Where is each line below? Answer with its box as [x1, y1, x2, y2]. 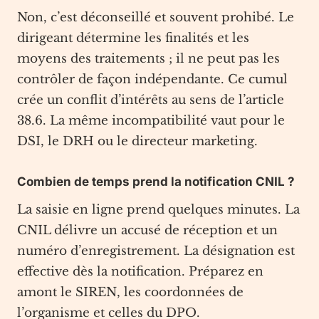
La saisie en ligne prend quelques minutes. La [17, 202, 300, 217]
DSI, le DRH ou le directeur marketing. [17, 134, 258, 149]
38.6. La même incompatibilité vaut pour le [17, 113, 285, 128]
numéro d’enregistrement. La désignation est [17, 244, 295, 258]
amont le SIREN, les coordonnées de [17, 285, 244, 300]
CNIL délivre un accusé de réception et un [17, 223, 278, 238]
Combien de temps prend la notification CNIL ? [17, 174, 295, 189]
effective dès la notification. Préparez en [17, 264, 263, 279]
